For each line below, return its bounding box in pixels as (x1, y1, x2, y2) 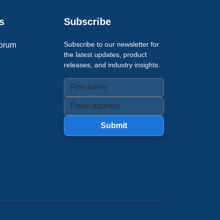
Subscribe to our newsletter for (64, 40, 159, 48)
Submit (101, 121, 127, 130)
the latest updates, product (64, 51, 147, 58)
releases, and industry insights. (64, 61, 160, 69)
